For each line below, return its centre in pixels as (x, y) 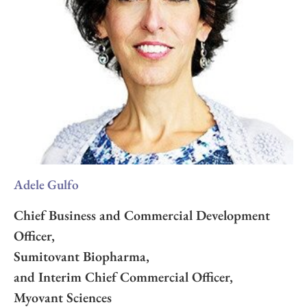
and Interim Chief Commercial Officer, (123, 277)
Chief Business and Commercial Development (142, 215)
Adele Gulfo (46, 184)
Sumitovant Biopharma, (82, 256)
